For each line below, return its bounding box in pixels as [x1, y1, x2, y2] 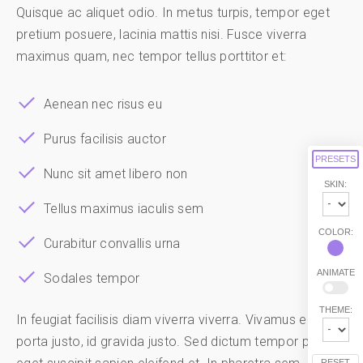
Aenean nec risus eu [44, 96, 163, 113]
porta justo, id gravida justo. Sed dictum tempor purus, [16, 334, 337, 350]
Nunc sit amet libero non [44, 166, 188, 182]
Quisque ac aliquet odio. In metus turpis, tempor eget [16, 5, 330, 21]
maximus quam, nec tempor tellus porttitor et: [16, 49, 287, 65]
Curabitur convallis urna [44, 236, 181, 252]
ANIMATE [316, 267, 355, 277]
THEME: [318, 304, 352, 314]
